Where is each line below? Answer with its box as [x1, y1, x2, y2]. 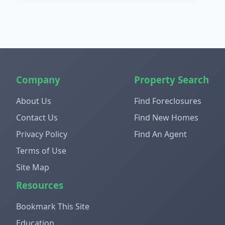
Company [16, 73, 60, 86]
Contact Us [16, 111, 58, 123]
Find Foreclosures [134, 95, 201, 106]
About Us [16, 95, 51, 106]
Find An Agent [134, 128, 187, 140]
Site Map [16, 161, 49, 173]
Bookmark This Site [16, 200, 89, 212]
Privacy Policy [16, 128, 67, 140]
